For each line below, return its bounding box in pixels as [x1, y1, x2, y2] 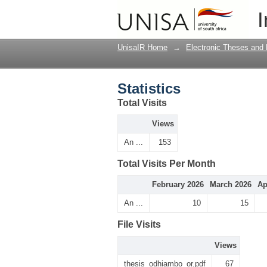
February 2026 [152, 180, 204, 189]
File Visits [117, 219, 161, 229]
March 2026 [210, 180, 252, 189]
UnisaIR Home [117, 43, 167, 52]
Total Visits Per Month [117, 159, 216, 169]
